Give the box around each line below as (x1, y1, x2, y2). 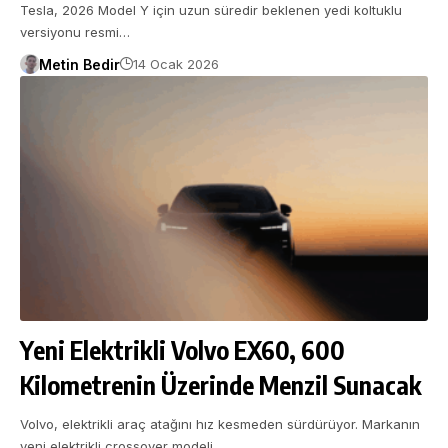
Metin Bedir (38, 55, 120, 73)
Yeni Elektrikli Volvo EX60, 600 (20, 333, 345, 366)
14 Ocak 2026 (132, 56, 219, 73)
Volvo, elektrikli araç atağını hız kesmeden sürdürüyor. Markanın (20, 415, 420, 432)
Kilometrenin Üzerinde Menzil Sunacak (20, 368, 422, 401)
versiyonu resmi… (20, 23, 130, 40)
